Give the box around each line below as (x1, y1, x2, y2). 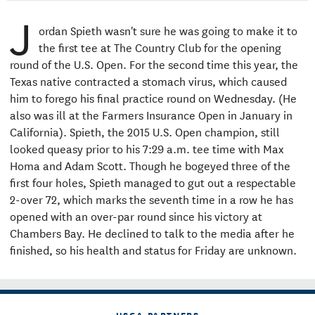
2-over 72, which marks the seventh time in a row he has (9, 190, 293, 208)
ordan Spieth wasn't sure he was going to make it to (38, 21, 297, 39)
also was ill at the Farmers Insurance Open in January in (9, 105, 292, 124)
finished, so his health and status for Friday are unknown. (9, 240, 299, 259)
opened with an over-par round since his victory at (9, 207, 262, 225)
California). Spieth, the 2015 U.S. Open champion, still (9, 122, 280, 141)
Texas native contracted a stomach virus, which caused (9, 72, 287, 90)
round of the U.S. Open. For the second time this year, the (9, 55, 298, 73)
